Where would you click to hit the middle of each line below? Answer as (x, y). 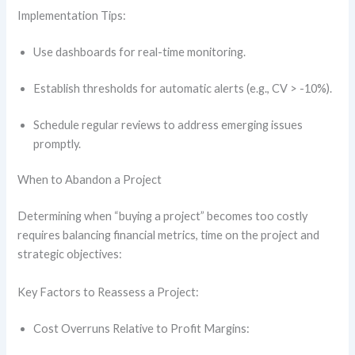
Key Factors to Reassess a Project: (110, 292)
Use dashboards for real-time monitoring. (141, 52)
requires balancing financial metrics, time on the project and (169, 235)
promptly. (59, 143)
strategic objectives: (71, 254)
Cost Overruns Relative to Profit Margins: (143, 328)
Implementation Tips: (73, 15)
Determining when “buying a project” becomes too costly (163, 216)
